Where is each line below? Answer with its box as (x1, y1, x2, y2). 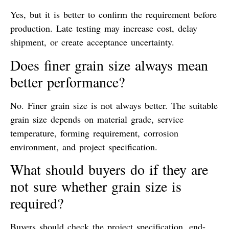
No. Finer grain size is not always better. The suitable (10, 99, 218, 111)
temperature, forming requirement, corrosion (10, 126, 178, 139)
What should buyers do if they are (10, 159, 208, 179)
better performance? (10, 72, 125, 91)
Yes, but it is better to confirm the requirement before (10, 8, 217, 21)
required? (10, 193, 63, 213)
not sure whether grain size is (10, 176, 181, 196)
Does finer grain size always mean (10, 55, 208, 75)
